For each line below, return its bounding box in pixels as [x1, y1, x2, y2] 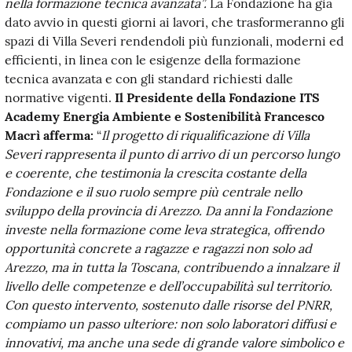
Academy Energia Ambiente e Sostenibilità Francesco [5, 108, 324, 124]
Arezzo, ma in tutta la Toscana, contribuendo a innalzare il [5, 258, 339, 275]
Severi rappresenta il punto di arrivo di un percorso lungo [5, 145, 339, 162]
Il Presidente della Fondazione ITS [115, 89, 320, 105]
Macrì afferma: [5, 126, 97, 143]
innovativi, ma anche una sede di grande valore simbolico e [5, 334, 344, 350]
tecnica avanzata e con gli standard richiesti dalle [5, 70, 293, 86]
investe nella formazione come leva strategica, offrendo [5, 221, 324, 237]
